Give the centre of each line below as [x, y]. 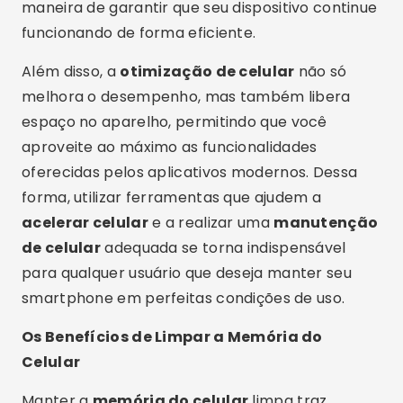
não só [321, 72]
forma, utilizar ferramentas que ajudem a [171, 197]
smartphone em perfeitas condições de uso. [184, 298]
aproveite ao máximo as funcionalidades [170, 147]
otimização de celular [207, 72]
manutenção [326, 223]
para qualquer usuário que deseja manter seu [187, 273]
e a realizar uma [211, 223]
